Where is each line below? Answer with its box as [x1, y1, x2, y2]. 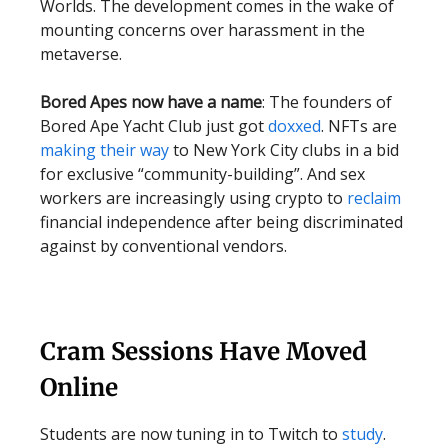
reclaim [343, 187, 401, 209]
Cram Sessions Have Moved [40, 336, 367, 367]
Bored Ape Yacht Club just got [40, 115, 264, 137]
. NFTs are [321, 115, 397, 137]
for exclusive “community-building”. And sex [40, 163, 365, 185]
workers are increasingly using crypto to [40, 187, 343, 209]
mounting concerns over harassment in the [40, 19, 365, 41]
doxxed [264, 115, 321, 137]
